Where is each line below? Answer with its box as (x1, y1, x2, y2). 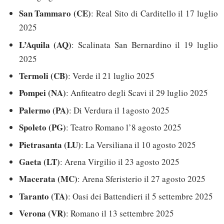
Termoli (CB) (18, 69, 68, 82)
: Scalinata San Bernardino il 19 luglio (71, 38, 218, 50)
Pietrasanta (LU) (18, 138, 81, 151)
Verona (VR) (18, 207, 66, 220)
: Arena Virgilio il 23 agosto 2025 (59, 155, 179, 167)
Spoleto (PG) (18, 121, 66, 134)
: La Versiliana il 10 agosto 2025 (80, 138, 196, 150)
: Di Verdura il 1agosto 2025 (68, 104, 169, 116)
